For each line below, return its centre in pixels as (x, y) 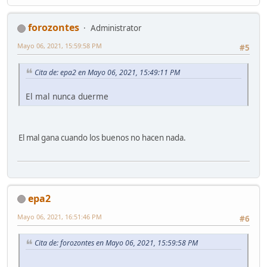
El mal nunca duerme (67, 97)
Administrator (116, 28)
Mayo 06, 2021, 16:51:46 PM (60, 216)
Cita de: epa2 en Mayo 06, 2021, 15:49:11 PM (107, 72)
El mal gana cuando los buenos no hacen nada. (102, 138)
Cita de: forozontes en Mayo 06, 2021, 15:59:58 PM (116, 243)
